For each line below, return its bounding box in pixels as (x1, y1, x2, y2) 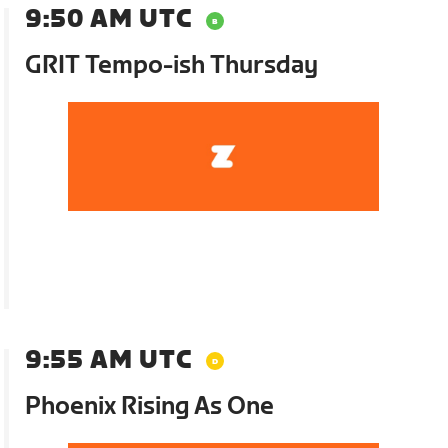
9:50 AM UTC (25, 5, 193, 34)
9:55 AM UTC (25, 345, 193, 375)
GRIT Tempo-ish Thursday (25, 51, 319, 80)
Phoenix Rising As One (25, 391, 275, 421)
